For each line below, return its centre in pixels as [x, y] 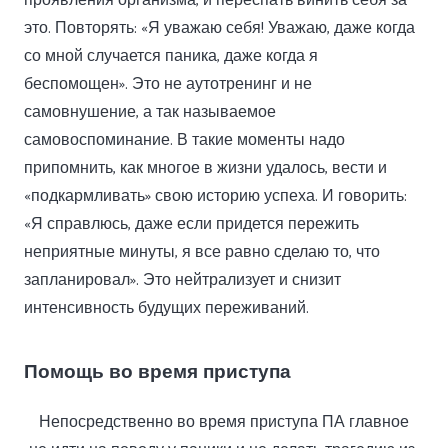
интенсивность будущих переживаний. [166, 308]
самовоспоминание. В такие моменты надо [184, 140]
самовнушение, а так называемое [150, 112]
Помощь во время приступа [157, 370]
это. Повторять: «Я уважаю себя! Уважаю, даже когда [219, 28]
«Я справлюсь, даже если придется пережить [191, 224]
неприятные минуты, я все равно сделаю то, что [202, 252]
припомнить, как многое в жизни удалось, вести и [205, 168]
